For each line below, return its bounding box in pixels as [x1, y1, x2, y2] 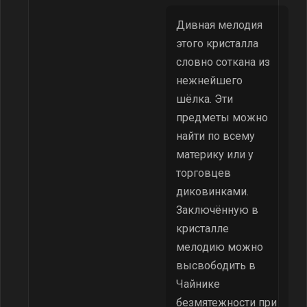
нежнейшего [176, 74, 243, 87]
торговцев [176, 167, 231, 180]
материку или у [176, 148, 254, 161]
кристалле [176, 222, 229, 235]
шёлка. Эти [176, 93, 233, 106]
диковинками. [176, 185, 249, 198]
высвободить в [176, 259, 256, 272]
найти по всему [176, 130, 255, 143]
